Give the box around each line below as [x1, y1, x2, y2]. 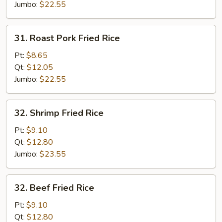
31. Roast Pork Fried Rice [14, 32, 120, 44]
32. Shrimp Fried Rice [14, 107, 104, 119]
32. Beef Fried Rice [14, 182, 94, 194]
